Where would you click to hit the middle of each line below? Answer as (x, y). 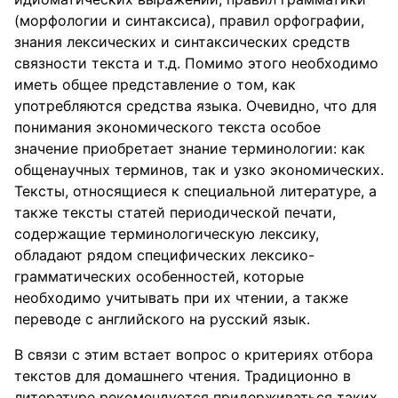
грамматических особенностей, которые (159, 276)
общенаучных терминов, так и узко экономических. (199, 170)
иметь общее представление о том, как (155, 84)
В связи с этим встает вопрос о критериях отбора (194, 354)
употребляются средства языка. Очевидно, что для (195, 106)
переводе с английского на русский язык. (162, 319)
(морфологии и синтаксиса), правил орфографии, (189, 20)
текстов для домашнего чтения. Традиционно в (183, 376)
